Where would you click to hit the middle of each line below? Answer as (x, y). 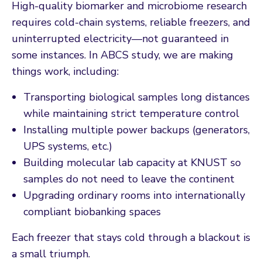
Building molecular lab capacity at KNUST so (132, 162)
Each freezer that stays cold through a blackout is (131, 237)
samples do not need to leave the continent (129, 179)
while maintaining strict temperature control (131, 113)
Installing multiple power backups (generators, (137, 130)
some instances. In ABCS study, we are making (123, 55)
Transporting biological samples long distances (137, 97)
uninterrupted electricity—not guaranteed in (120, 38)
